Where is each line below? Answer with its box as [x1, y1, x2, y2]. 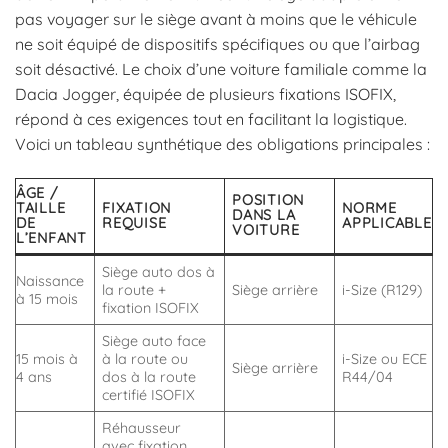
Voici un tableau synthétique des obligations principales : [15, 134, 430, 155]
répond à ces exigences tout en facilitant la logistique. [15, 109, 407, 130]
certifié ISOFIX [102, 386, 196, 405]
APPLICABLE [342, 214, 432, 233]
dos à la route [102, 368, 197, 387]
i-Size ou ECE [342, 350, 428, 369]
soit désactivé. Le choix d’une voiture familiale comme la [15, 59, 427, 80]
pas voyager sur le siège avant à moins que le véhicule [15, 9, 417, 30]
